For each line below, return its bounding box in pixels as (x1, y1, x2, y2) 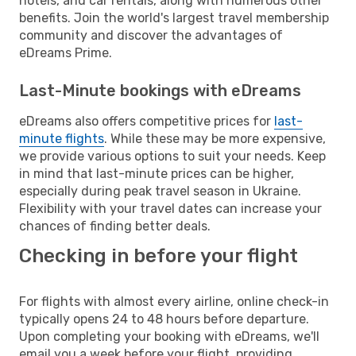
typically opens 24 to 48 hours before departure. (19, 311, 309, 327)
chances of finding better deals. (19, 218, 211, 234)
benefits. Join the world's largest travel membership (19, 10, 329, 25)
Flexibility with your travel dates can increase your (19, 200, 322, 216)
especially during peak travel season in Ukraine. (19, 183, 301, 199)
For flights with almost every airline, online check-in (19, 293, 329, 309)
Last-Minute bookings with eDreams (19, 80, 301, 100)
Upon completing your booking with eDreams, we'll (19, 328, 319, 344)
